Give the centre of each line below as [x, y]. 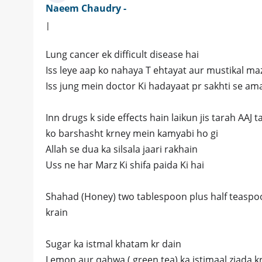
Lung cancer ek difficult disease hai [122, 55]
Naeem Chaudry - [86, 8]
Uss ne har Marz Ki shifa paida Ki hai [125, 165]
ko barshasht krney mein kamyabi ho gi [132, 134]
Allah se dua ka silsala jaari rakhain [122, 149]
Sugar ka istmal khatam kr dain [113, 244]
